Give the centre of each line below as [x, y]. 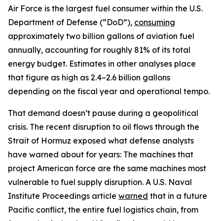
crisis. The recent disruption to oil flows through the [104, 127]
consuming [155, 22]
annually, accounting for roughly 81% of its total [99, 50]
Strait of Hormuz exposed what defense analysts [101, 141]
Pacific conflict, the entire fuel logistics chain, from [103, 210]
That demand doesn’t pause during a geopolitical [103, 113]
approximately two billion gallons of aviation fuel [101, 36]
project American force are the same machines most [107, 168]
